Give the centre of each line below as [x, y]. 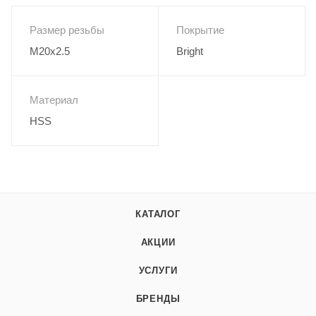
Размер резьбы [67, 30]
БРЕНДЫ [158, 298]
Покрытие [200, 30]
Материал [54, 99]
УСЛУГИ [158, 270]
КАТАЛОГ [158, 214]
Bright [190, 51]
